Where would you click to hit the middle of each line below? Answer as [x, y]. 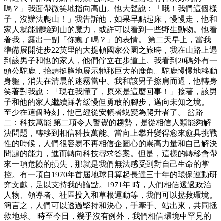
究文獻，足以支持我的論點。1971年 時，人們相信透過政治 [108, 185]
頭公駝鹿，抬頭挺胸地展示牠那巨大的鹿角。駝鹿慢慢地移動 [110, 71]
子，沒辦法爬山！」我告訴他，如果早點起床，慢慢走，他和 [110, 19]
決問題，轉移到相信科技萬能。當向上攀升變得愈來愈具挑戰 [110, 133]
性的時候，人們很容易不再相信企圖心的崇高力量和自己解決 [110, 144]
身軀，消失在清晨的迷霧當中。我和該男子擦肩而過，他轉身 [110, 81]
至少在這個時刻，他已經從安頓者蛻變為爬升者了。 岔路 [104, 112]
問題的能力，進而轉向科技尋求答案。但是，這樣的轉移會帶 [110, 154]
